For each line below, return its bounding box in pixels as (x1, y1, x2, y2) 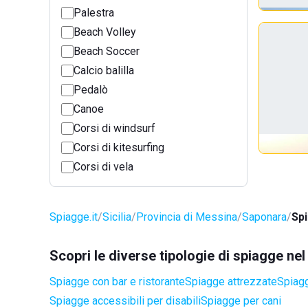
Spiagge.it (49, 210, 98, 223)
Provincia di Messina (136, 210, 237, 223)
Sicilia (102, 210, 131, 223)
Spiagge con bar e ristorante (49, 275, 185, 288)
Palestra (74, 6, 114, 19)
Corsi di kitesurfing (74, 141, 164, 154)
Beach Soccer (74, 45, 140, 58)
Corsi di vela (74, 160, 133, 173)
